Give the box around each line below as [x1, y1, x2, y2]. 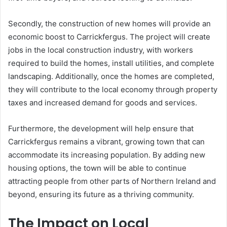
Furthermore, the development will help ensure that [8, 123, 194, 133]
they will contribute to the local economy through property [8, 84, 217, 94]
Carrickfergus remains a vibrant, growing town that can [8, 136, 205, 146]
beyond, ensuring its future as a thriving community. [8, 189, 194, 199]
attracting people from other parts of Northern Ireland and [8, 176, 216, 186]
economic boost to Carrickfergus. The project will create [8, 31, 210, 42]
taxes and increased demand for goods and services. [8, 97, 197, 107]
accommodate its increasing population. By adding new [8, 149, 205, 160]
